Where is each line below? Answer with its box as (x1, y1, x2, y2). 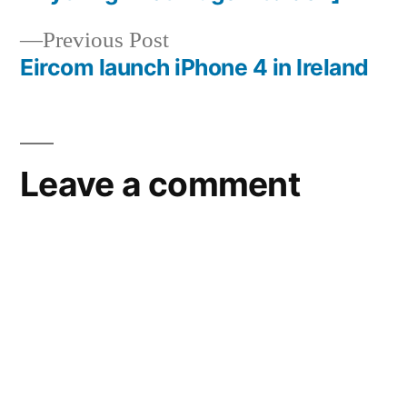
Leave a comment (20, 163, 300, 204)
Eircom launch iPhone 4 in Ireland (20, 53, 369, 81)
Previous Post (43, 25, 169, 55)
